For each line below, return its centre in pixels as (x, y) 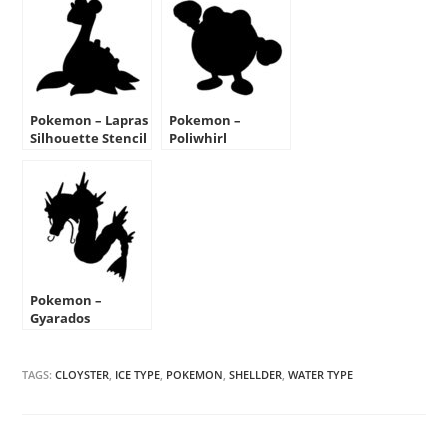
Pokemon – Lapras (89, 120)
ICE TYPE (138, 375)
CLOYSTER (82, 375)
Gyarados (60, 318)
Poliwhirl (198, 138)
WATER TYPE (321, 375)
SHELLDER (256, 375)
